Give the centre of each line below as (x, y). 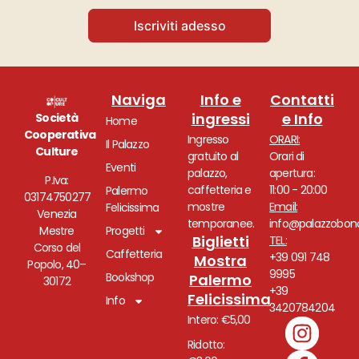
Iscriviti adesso (179, 26)
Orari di (287, 157)
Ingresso (208, 140)
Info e (220, 100)
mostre (206, 207)
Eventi (121, 168)
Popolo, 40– (57, 264)
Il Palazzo (127, 145)
